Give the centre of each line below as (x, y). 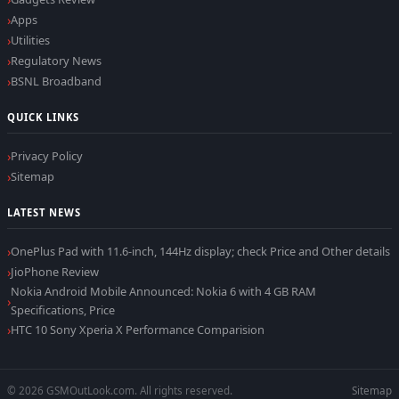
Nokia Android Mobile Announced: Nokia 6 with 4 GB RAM (163, 292)
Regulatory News (56, 61)
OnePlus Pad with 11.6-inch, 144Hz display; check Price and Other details (200, 252)
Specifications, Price (63, 310)
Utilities (30, 41)
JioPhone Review (55, 272)
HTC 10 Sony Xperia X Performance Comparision (138, 330)
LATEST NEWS (45, 213)
